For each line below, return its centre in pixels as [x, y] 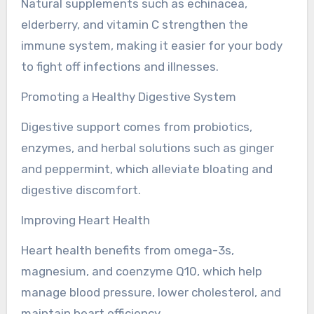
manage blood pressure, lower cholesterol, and [151, 292]
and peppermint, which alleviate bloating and [146, 169]
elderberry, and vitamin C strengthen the [134, 24]
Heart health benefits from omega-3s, [127, 250]
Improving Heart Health [85, 220]
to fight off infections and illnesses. [120, 66]
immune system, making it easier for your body [151, 45]
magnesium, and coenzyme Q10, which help [141, 271]
